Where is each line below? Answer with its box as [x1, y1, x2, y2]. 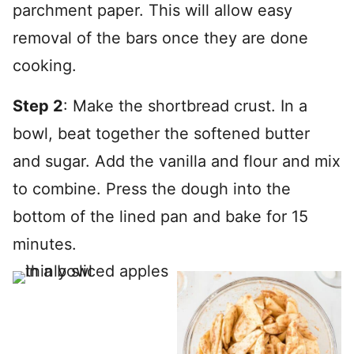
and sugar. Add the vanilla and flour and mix [13, 152, 341, 171]
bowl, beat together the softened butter [13, 124, 310, 143]
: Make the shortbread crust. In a [63, 96, 307, 115]
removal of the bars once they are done [13, 28, 308, 47]
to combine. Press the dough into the [13, 179, 291, 198]
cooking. [13, 56, 77, 75]
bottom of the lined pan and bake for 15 [13, 207, 308, 226]
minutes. [13, 235, 77, 254]
